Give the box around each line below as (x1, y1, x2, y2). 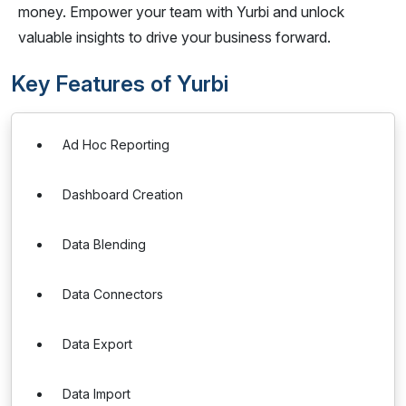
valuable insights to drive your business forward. (18, 28, 331, 46)
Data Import (63, 386, 130, 401)
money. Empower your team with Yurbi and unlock (18, 3, 344, 21)
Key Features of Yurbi (11, 71, 228, 97)
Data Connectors (63, 286, 163, 302)
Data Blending (63, 237, 146, 252)
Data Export (63, 336, 132, 352)
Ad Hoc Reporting (63, 137, 169, 152)
